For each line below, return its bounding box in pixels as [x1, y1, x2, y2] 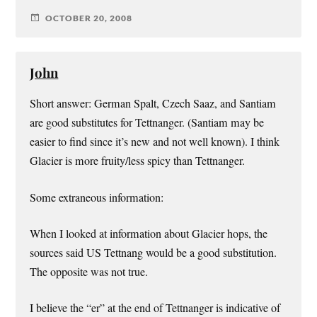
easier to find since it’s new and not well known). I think [30, 134, 280, 150]
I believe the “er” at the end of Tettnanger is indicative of [30, 299, 281, 316]
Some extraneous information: [30, 189, 164, 205]
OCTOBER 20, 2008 [45, 12, 133, 23]
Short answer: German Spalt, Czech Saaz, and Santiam [30, 96, 277, 112]
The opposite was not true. [30, 263, 149, 279]
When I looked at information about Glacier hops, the [30, 225, 268, 241]
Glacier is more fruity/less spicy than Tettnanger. [30, 153, 246, 169]
